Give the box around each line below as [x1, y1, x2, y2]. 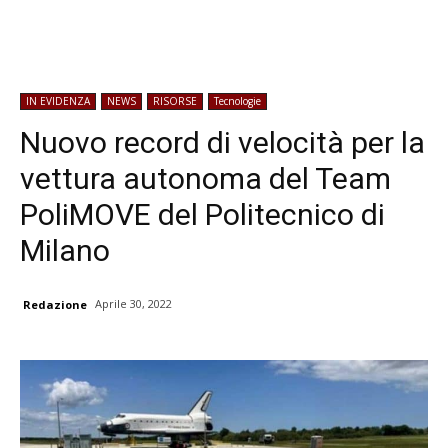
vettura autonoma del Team [20, 161, 391, 196]
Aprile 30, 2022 [95, 296, 172, 312]
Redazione [23, 297, 87, 313]
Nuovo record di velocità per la [20, 125, 425, 160]
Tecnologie [214, 94, 261, 108]
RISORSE [153, 94, 197, 108]
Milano [20, 233, 110, 268]
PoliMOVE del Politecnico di [20, 197, 385, 232]
